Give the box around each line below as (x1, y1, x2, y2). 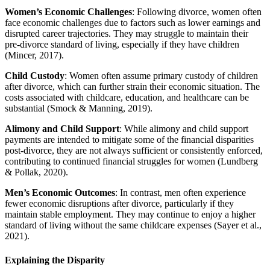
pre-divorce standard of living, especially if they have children (5, 39, 239, 50)
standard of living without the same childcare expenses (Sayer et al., (5, 220, 262, 231)
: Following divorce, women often (132, 7, 262, 17)
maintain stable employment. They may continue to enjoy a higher (5, 209, 256, 220)
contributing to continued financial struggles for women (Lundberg (5, 156, 258, 167)
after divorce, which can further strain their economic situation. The (5, 81, 260, 92)
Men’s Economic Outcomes (5, 187, 115, 198)
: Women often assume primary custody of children (64, 71, 258, 81)
